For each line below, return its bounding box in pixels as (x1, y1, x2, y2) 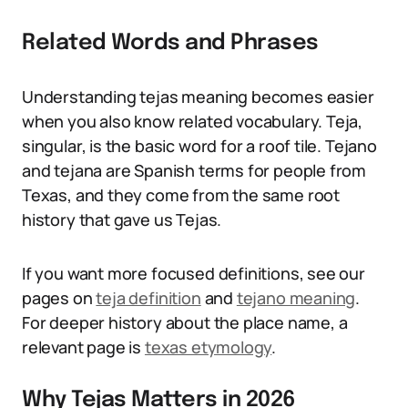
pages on (22, 287, 97, 309)
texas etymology (144, 336, 272, 358)
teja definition (96, 287, 201, 309)
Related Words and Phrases (22, 32, 319, 55)
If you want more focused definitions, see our (22, 262, 365, 284)
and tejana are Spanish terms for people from (22, 159, 367, 181)
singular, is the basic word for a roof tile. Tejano (22, 135, 377, 157)
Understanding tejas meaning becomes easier (22, 86, 374, 107)
